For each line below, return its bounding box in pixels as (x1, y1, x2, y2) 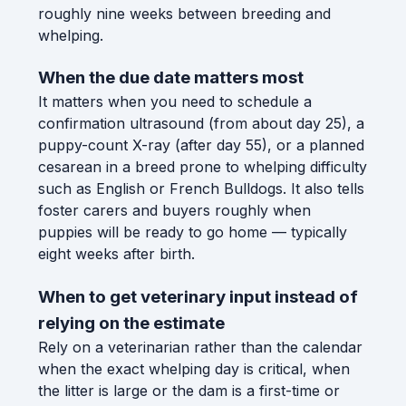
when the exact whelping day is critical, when (38, 359, 350, 378)
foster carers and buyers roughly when (38, 201, 311, 220)
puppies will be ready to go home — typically (38, 223, 347, 242)
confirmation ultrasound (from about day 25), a (38, 114, 364, 133)
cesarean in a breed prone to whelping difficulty (38, 158, 367, 177)
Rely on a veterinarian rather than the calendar (38, 337, 362, 356)
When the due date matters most (38, 67, 304, 89)
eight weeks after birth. (38, 245, 195, 264)
